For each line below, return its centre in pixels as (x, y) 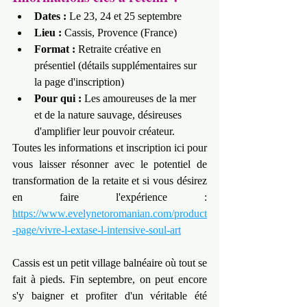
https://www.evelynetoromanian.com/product (110, 214)
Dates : (50, 16)
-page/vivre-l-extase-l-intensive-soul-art (97, 230)
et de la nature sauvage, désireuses (109, 115)
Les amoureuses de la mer (140, 99)
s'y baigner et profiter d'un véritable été (110, 296)
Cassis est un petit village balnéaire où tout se (110, 263)
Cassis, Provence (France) (121, 33)
